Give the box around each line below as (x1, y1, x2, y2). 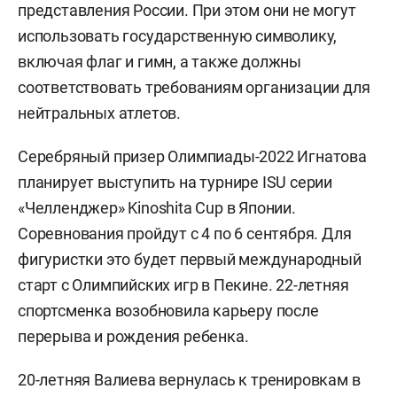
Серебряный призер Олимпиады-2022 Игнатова (18, 146, 367, 166)
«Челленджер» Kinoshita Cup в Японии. (18, 198, 296, 217)
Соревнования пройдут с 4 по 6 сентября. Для (18, 223, 352, 243)
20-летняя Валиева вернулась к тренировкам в (18, 370, 361, 389)
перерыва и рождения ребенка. (18, 326, 249, 346)
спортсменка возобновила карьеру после (18, 300, 319, 320)
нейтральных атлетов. (18, 103, 182, 122)
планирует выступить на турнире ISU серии (18, 172, 333, 191)
